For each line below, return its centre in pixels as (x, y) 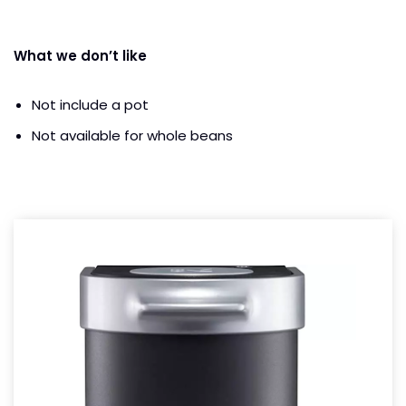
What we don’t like (80, 56)
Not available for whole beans (132, 136)
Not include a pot (92, 105)
